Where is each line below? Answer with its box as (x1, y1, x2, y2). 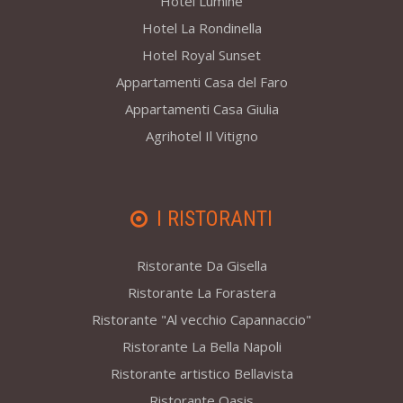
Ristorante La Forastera (127, 283, 276, 302)
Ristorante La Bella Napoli (121, 337, 282, 356)
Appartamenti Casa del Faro (115, 73, 288, 92)
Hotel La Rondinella (141, 19, 262, 38)
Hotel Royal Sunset (142, 46, 261, 65)
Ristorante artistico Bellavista (110, 364, 293, 383)
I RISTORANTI (157, 206, 273, 232)
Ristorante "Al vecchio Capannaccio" (92, 310, 311, 329)
